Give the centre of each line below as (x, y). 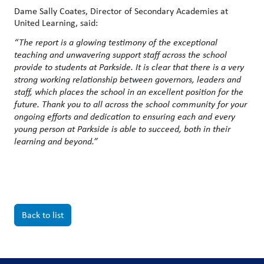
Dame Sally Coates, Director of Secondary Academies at (121, 11)
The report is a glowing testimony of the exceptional (118, 42)
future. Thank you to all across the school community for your (131, 104)
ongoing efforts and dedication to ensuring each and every (125, 116)
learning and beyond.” (56, 141)
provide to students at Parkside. (74, 67)
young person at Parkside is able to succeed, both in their (122, 128)
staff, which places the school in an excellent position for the (129, 91)
